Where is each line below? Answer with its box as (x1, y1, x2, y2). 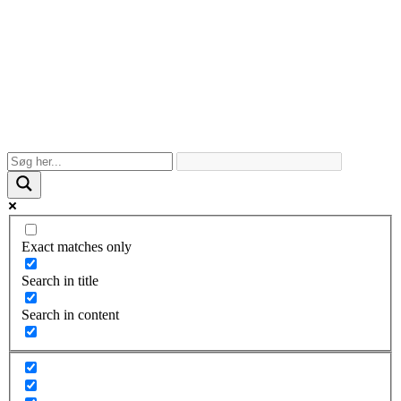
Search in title (21, 273, 98, 289)
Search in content (21, 307, 119, 323)
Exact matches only (21, 239, 132, 255)
